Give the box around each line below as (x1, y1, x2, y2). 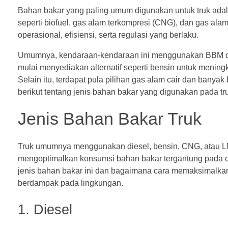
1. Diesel (18, 202, 72, 217)
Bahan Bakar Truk (63, 109, 202, 129)
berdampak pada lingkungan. (18, 178, 123, 187)
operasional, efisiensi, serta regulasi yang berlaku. (18, 31, 198, 40)
